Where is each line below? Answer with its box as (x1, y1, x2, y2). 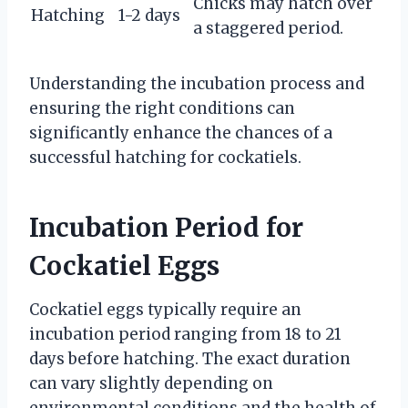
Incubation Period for (29, 211, 303, 245)
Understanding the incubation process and (29, 74, 364, 95)
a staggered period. (193, 18, 343, 39)
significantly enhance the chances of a (29, 123, 332, 144)
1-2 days (118, 5, 180, 26)
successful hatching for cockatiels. (29, 148, 301, 168)
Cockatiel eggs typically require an (29, 300, 301, 321)
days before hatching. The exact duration (29, 349, 351, 370)
